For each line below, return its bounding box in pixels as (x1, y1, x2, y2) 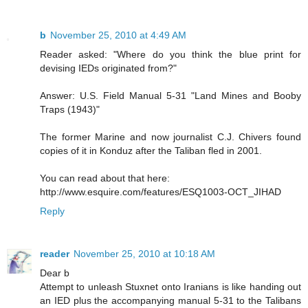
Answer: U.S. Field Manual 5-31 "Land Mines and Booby (40, 89, 301, 101)
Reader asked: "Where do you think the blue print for (40, 48, 301, 60)
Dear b (40, 267, 69, 278)
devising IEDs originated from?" (40, 62, 177, 74)
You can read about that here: (40, 172, 170, 184)
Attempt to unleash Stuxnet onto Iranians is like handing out (40, 280, 301, 292)
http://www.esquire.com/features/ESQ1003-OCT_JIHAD (40, 186, 281, 197)
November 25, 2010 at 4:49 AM (50, 29, 186, 41)
